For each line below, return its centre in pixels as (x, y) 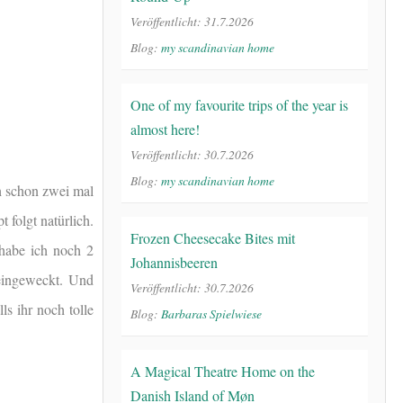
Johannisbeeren (174, 262)
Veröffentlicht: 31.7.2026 (192, 21)
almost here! (165, 129)
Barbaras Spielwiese (211, 313)
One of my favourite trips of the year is (239, 104)
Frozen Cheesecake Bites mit (213, 237)
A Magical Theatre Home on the (223, 371)
